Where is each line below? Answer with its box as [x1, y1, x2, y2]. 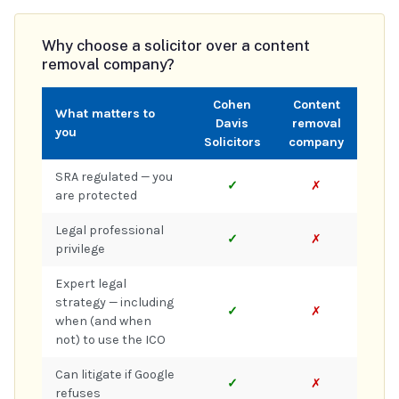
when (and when [55, 313, 151, 329]
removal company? [42, 54, 175, 73]
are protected [55, 187, 137, 203]
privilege [55, 240, 105, 256]
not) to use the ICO [55, 331, 166, 347]
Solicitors [203, 134, 261, 150]
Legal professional [55, 222, 164, 238]
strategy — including [55, 294, 174, 310]
